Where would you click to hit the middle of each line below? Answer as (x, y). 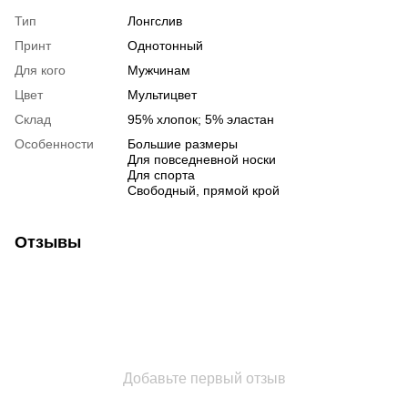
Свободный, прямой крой (204, 191)
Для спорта (161, 175)
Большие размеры (183, 144)
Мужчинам (159, 71)
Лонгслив (155, 21)
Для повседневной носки (202, 160)
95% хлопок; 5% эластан (201, 120)
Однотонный (165, 46)
